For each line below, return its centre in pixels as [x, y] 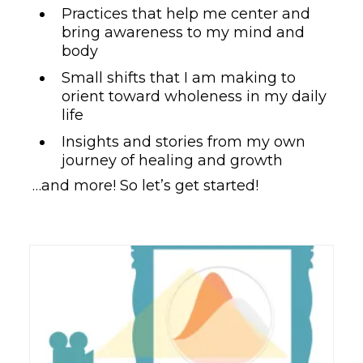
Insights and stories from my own [184, 142]
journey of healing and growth [172, 161]
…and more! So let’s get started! [145, 186]
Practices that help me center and [186, 14]
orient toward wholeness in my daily [194, 97]
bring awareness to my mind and [183, 33]
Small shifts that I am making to [179, 78]
